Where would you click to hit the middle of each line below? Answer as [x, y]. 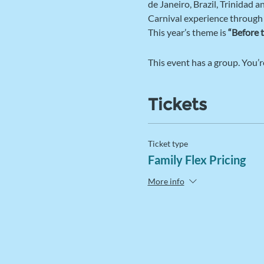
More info [166, 181]
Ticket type [168, 144]
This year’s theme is [188, 32]
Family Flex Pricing [197, 160]
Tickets [177, 105]
